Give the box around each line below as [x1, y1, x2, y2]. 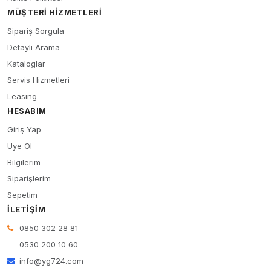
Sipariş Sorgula [7, 26, 64, 36]
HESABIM [7, 106, 47, 116]
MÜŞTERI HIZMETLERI [7, 7, 102, 18]
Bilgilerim [7, 157, 41, 168]
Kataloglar [7, 59, 45, 69]
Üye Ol [7, 141, 32, 151]
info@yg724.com [19, 256, 83, 266]
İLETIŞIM [7, 204, 46, 215]
